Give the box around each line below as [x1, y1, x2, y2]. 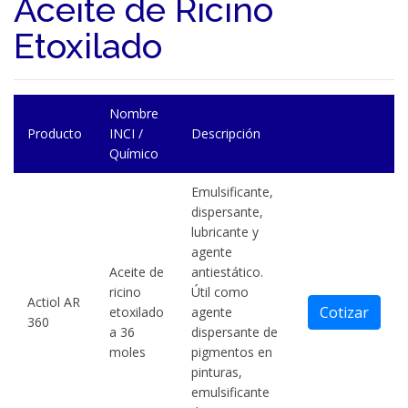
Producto [27, 125, 82, 142]
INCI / [109, 125, 143, 142]
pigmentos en [191, 343, 272, 361]
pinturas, [191, 363, 242, 381]
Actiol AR [27, 293, 80, 311]
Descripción [191, 125, 260, 142]
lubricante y [191, 223, 259, 240]
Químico [109, 145, 158, 162]
